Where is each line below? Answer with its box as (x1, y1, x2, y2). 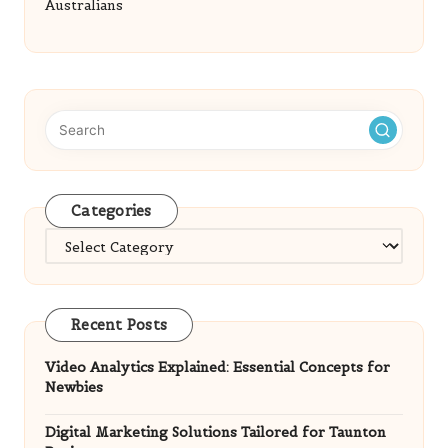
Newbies (45, 379, 103, 397)
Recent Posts (71, 315, 167, 334)
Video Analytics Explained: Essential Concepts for (45, 359, 390, 377)
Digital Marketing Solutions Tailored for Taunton (45, 424, 386, 442)
